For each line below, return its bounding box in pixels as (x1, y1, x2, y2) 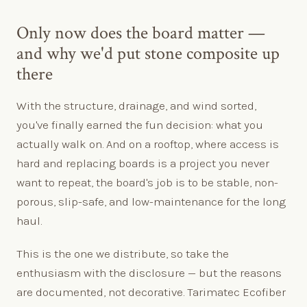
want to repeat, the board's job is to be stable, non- (16, 175, 278, 189)
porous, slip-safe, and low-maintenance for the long (16, 194, 286, 208)
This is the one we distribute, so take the (16, 246, 229, 260)
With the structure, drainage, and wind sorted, (16, 98, 256, 112)
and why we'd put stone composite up (16, 42, 280, 65)
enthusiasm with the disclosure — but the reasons (16, 265, 282, 280)
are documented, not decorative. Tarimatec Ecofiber (16, 284, 286, 299)
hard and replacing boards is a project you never (16, 156, 269, 170)
